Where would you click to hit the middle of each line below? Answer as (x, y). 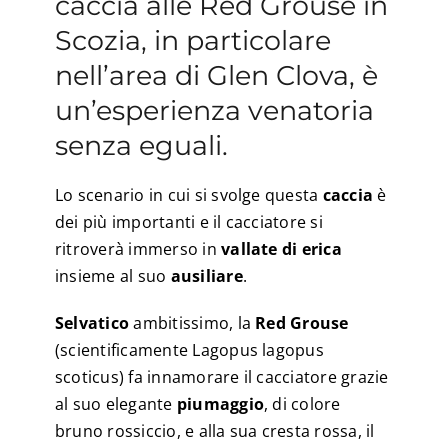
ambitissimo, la (192, 322)
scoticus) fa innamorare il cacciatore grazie (221, 376)
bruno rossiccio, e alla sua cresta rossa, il (214, 430)
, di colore (302, 403)
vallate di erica (281, 248)
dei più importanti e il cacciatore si (188, 221)
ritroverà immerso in (138, 248)
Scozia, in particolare (192, 41)
